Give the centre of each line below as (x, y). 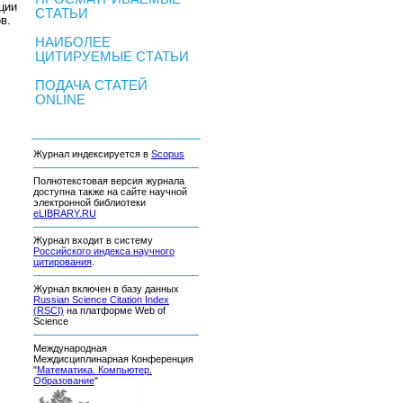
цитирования (63, 262)
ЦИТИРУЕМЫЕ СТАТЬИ (112, 57)
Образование (64, 381)
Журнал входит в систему (94, 241)
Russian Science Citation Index (101, 300)
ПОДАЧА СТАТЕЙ (91, 85)
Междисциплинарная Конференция (113, 359)
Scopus (168, 154)
